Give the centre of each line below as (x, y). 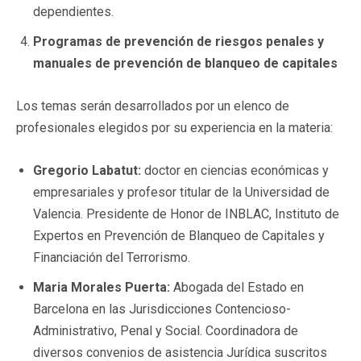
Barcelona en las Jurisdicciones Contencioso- (162, 309)
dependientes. (73, 11)
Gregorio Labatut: (87, 170)
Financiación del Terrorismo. (112, 257)
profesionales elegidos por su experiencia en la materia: (174, 127)
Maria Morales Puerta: (102, 287)
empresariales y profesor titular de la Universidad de (181, 192)
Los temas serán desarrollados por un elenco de (153, 106)
